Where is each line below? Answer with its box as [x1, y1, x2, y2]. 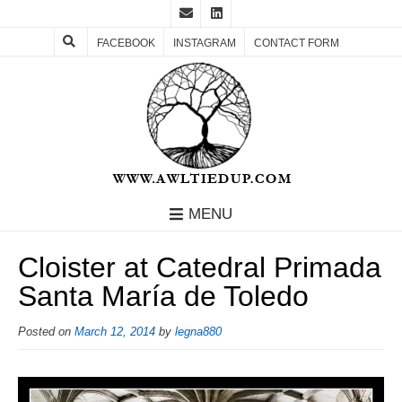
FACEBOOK [97, 37, 155, 49]
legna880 [175, 326, 222, 339]
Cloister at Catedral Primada [18, 251, 381, 284]
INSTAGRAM [173, 37, 236, 49]
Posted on [18, 326, 74, 339]
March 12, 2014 [74, 326, 155, 339]
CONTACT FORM [254, 37, 339, 49]
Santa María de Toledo [18, 280, 309, 313]
